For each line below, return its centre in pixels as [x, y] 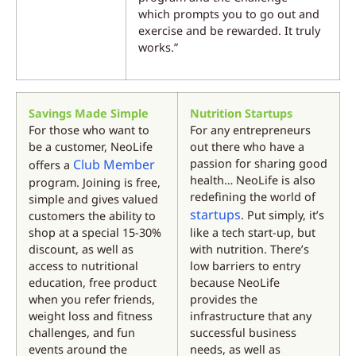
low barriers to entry [245, 265]
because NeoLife [235, 282]
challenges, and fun [82, 332]
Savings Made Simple [89, 113]
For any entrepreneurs [250, 130]
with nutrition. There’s [250, 249]
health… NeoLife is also [253, 180]
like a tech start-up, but [253, 232]
